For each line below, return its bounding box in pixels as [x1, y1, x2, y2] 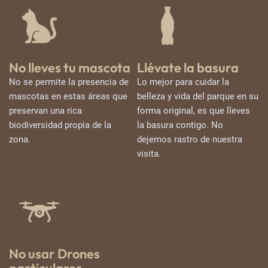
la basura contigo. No [137, 120, 223, 131]
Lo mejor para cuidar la [137, 77, 229, 88]
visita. [137, 148, 161, 160]
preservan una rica [9, 105, 82, 117]
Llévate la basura [137, 59, 239, 77]
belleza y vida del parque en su [137, 91, 258, 102]
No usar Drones [9, 245, 100, 263]
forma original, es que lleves [137, 105, 250, 117]
